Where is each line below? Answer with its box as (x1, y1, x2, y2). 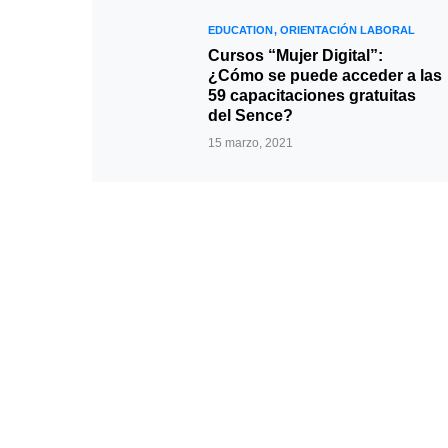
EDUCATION (208, 24, 273, 36)
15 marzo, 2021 (208, 136, 293, 150)
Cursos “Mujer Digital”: (208, 47, 383, 64)
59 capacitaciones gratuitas (208, 87, 416, 104)
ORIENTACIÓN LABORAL (280, 24, 415, 36)
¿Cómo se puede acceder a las (208, 67, 442, 84)
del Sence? (208, 107, 293, 124)
